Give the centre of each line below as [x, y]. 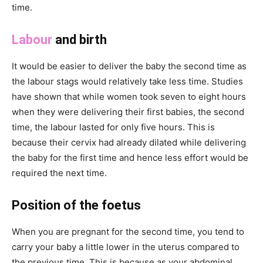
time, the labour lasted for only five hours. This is [113, 127]
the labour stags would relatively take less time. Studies [127, 81]
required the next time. [59, 173]
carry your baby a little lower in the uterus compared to [126, 247]
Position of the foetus [76, 205]
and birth [80, 39]
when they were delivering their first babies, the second [128, 112]
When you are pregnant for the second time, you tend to [128, 231]
